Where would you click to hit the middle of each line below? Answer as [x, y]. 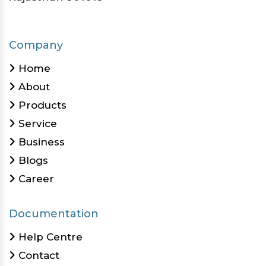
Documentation [54, 214]
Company [36, 45]
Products [41, 105]
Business [40, 142]
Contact [37, 256]
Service [36, 124]
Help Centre [49, 237]
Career [35, 179]
